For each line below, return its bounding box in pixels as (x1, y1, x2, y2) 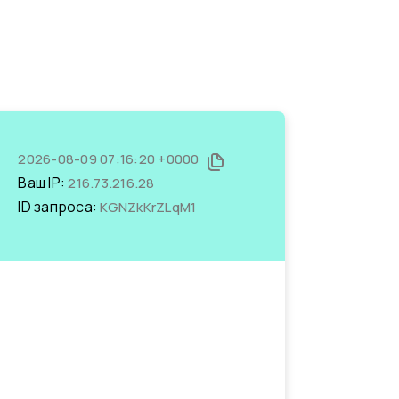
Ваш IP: (18, 173, 69, 192)
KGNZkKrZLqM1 (100, 198, 197, 216)
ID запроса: (18, 197, 101, 216)
